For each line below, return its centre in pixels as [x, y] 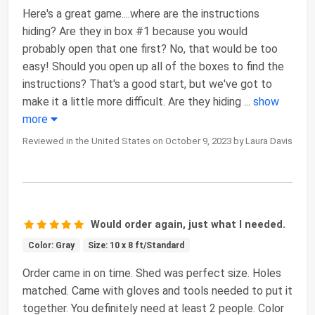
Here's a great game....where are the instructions [141, 13]
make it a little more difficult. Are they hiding [132, 101]
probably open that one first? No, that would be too [150, 49]
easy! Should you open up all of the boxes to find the [153, 66]
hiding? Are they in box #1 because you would [135, 31]
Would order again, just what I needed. [188, 224]
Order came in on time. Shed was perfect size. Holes [152, 273]
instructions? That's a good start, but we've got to [147, 84]
